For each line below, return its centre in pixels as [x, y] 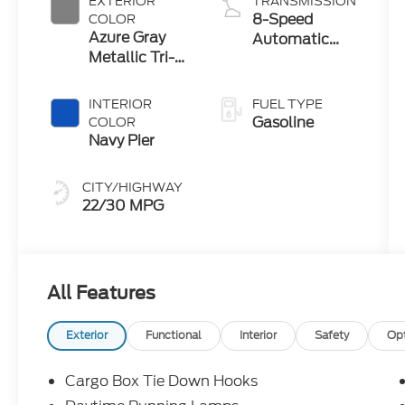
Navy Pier [122, 141]
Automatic [290, 40]
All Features [101, 293]
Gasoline [283, 123]
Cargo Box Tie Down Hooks [162, 381]
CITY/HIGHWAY [133, 188]
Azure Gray [127, 38]
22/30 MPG [123, 206]
